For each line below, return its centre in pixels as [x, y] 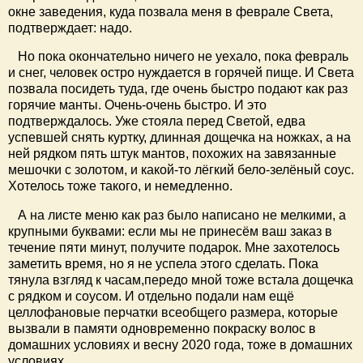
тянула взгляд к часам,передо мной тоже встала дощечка [181, 280]
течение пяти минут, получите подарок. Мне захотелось [174, 248]
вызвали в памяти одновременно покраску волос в [162, 329]
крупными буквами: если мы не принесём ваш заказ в [170, 232]
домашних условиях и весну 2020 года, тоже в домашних [180, 345]
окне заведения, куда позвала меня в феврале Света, [171, 11]
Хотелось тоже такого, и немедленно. [120, 186]
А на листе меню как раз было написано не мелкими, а [177, 216]
